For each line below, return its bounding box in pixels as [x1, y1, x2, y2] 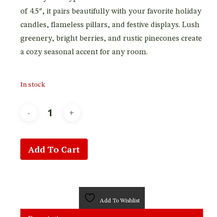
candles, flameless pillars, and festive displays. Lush [20, 21, 200, 29]
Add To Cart [28, 143, 80, 155]
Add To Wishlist [100, 198, 140, 204]
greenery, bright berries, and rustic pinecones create [20, 34, 202, 43]
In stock [20, 81, 45, 89]
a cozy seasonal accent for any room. [20, 48, 148, 56]
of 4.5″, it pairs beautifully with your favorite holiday [20, 7, 201, 15]
